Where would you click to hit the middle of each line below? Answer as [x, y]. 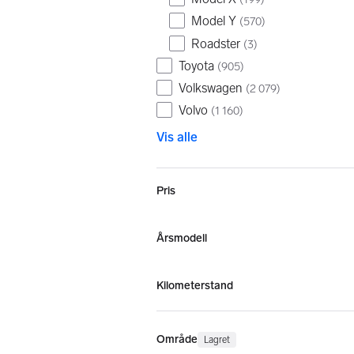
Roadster [216, 43]
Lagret [217, 340]
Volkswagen [211, 88]
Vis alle [177, 137]
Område [177, 340]
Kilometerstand [195, 286]
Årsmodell [182, 239]
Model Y [214, 21]
